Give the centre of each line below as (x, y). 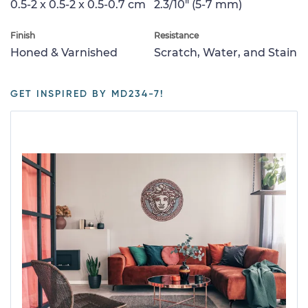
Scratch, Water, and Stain (225, 52)
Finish (23, 35)
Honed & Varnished (64, 52)
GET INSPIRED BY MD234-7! (87, 94)
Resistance (176, 35)
